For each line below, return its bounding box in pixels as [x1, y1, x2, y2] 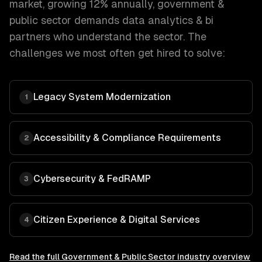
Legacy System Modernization [33, 91, 171, 102]
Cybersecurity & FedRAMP [33, 173, 151, 184]
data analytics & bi [122, 14, 213, 26]
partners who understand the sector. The [9, 30, 206, 43]
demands [71, 14, 119, 26]
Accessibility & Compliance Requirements [33, 132, 221, 143]
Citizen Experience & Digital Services [33, 214, 200, 225]
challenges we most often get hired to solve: [9, 47, 225, 59]
